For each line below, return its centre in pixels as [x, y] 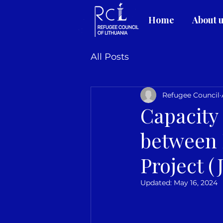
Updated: [157, 183]
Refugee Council [191, 95]
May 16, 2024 [196, 183]
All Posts [110, 56]
